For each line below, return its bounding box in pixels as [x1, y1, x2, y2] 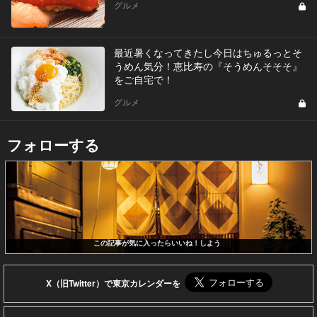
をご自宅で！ [113, 71, 173, 86]
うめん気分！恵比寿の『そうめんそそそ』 [113, 58, 302, 73]
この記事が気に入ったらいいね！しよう [93, 238, 221, 248]
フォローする [7, 133, 100, 155]
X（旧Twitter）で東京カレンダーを [46, 277, 180, 290]
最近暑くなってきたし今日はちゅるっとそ [113, 45, 302, 59]
